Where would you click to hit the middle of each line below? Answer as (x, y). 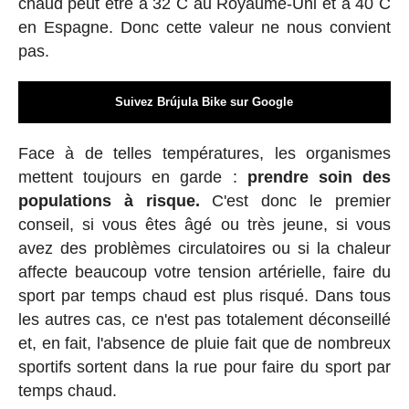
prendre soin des (319, 178)
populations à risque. (109, 201)
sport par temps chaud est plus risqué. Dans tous (204, 296)
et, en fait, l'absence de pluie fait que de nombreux (204, 344)
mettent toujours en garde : (132, 178)
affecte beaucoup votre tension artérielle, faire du (204, 273)
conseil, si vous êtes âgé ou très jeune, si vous (204, 225)
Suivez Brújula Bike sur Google (204, 102)
